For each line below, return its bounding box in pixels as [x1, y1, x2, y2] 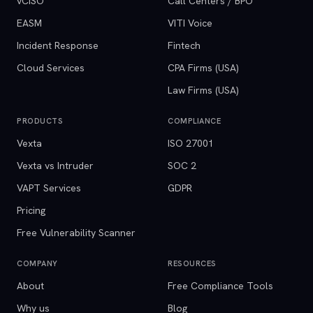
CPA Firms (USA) [168, 61, 239, 74]
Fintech [168, 39, 201, 52]
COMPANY [17, 259, 58, 268]
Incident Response [17, 39, 99, 52]
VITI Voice [168, 17, 212, 29]
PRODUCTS [17, 116, 64, 126]
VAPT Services [17, 182, 81, 194]
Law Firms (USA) [168, 84, 239, 96]
